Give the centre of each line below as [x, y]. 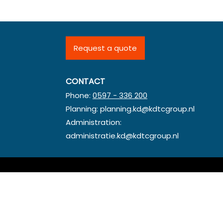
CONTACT [85, 81]
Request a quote [105, 48]
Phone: [79, 95]
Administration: [94, 122]
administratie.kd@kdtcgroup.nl [122, 136]
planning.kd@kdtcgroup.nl [147, 109]
